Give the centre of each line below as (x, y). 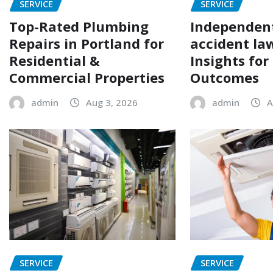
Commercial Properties (87, 77)
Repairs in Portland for (87, 43)
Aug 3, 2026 (112, 102)
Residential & (55, 60)
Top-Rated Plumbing (79, 26)
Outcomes (225, 77)
